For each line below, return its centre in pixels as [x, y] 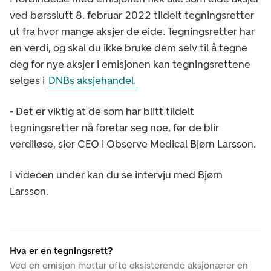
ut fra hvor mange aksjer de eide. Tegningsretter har [132, 32]
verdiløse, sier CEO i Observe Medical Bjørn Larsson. [133, 144]
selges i [28, 81]
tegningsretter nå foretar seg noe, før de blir [114, 128]
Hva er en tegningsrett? [61, 251]
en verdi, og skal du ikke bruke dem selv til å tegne [129, 48]
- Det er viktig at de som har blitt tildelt [102, 112]
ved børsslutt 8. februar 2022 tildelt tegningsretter [132, 15]
